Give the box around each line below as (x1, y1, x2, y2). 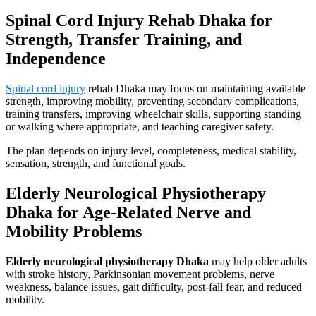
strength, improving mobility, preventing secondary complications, (6, 95, 299, 107)
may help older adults (209, 255, 307, 267)
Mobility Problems (6, 221, 142, 241)
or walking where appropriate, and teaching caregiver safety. (6, 120, 274, 133)
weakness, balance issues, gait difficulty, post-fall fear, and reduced (6, 280, 302, 293)
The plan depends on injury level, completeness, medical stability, (6, 144, 296, 157)
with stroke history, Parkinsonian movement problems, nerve (6, 267, 274, 280)
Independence (6, 49, 106, 68)
